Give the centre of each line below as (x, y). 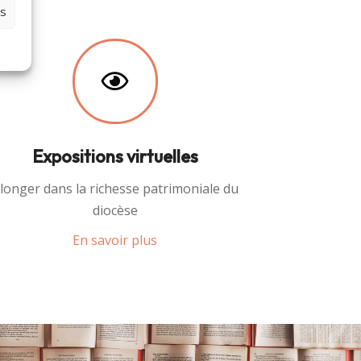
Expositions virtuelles (115, 156)
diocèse (115, 210)
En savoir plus (115, 240)
